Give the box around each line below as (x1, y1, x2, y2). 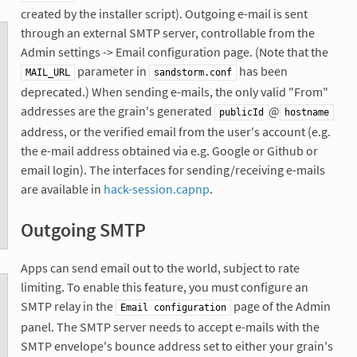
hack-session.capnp (103, 181, 210, 198)
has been (236, 63, 288, 80)
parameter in (74, 63, 149, 80)
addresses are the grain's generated (20, 103, 214, 120)
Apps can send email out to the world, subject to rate (20, 260, 300, 277)
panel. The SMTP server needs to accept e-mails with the (20, 319, 320, 335)
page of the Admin (230, 298, 331, 315)
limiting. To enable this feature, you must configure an (20, 279, 308, 296)
